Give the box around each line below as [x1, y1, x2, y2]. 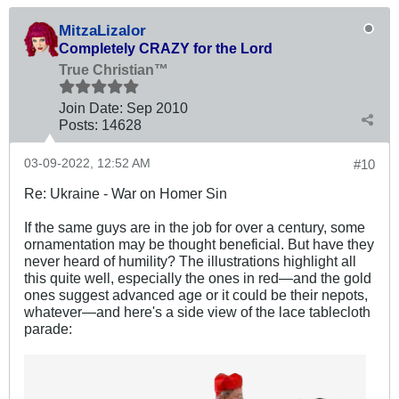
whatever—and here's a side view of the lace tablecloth [24, 303, 370, 320]
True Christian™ [59, 61, 168, 77]
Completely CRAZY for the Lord [59, 39, 273, 56]
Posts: [59, 116, 98, 133]
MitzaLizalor [59, 20, 146, 39]
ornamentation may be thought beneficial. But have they [24, 235, 374, 252]
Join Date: [59, 99, 123, 116]
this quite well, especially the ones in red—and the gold [24, 269, 371, 286]
